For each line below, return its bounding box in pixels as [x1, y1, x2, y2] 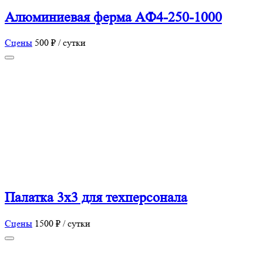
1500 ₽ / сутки [35, 218, 90, 230]
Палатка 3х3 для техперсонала [5, 190, 187, 206]
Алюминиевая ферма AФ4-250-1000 [5, 9, 222, 25]
